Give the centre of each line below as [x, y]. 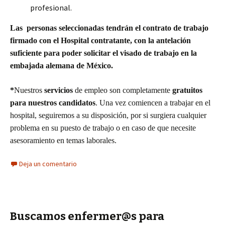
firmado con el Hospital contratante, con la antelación [100, 40]
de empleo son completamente [123, 90]
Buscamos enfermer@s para [87, 216]
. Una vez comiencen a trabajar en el [153, 102]
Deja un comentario [48, 163]
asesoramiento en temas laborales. [63, 140]
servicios [59, 90]
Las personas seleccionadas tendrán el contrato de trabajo [109, 28]
